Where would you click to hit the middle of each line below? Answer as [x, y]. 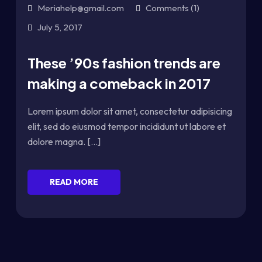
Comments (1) [172, 8]
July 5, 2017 [60, 27]
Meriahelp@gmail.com [81, 8]
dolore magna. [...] [64, 142]
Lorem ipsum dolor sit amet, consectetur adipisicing [130, 111]
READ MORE [74, 182]
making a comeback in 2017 [119, 83]
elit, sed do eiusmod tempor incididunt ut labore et [127, 126]
